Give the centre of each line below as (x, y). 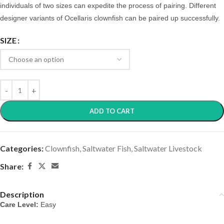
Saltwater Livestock (168, 148)
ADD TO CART (112, 111)
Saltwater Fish (107, 148)
